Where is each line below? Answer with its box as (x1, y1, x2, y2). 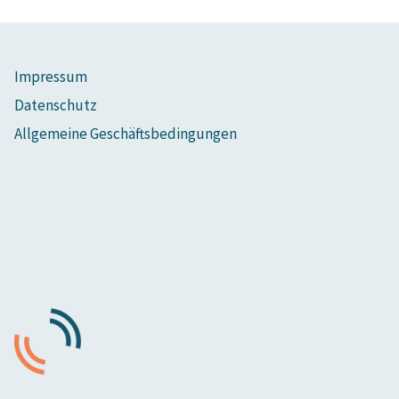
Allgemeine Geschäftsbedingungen (14, 124, 237, 144)
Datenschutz (14, 95, 97, 116)
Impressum (14, 67, 87, 87)
